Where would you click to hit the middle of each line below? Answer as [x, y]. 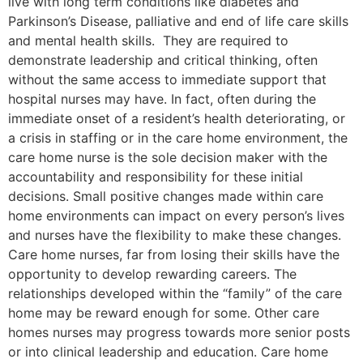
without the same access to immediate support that [167, 80]
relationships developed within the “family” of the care [175, 294]
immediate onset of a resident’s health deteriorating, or [177, 119]
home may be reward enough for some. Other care [164, 313]
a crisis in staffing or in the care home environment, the [178, 138]
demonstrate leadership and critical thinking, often [163, 60]
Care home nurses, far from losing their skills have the [174, 255]
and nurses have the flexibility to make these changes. [177, 235]
